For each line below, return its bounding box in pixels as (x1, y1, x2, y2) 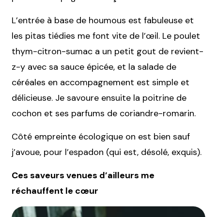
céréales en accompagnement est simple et (12, 76, 189, 88)
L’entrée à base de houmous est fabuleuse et (12, 14, 194, 26)
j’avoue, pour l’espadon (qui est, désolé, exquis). (12, 146, 201, 158)
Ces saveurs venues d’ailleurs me (12, 169, 155, 181)
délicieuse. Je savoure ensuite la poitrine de (12, 92, 186, 104)
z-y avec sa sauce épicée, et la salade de (12, 61, 176, 73)
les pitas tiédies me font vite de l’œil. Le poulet (12, 30, 200, 42)
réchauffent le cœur (12, 185, 98, 197)
